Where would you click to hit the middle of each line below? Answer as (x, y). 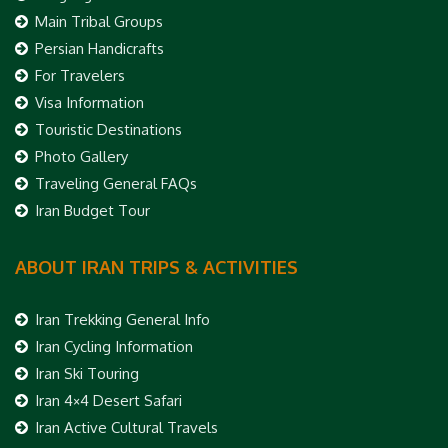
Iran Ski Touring (87, 373)
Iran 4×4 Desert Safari (108, 400)
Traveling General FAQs (116, 183)
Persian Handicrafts (99, 48)
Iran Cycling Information (114, 346)
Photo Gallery (81, 156)
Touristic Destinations (108, 129)
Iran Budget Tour (92, 210)
